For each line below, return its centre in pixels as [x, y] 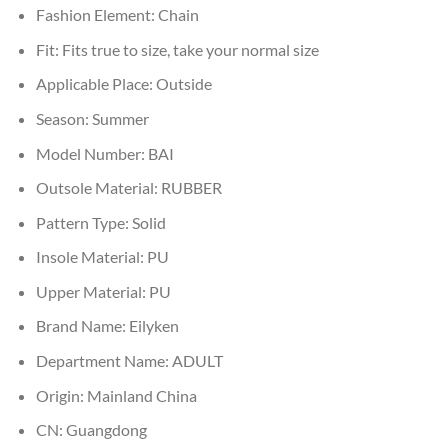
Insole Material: [91, 257]
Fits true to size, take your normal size [190, 49]
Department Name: [103, 361]
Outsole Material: [98, 188]
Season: [63, 118]
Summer [120, 118]
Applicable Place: [95, 84]
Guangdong [106, 430]
